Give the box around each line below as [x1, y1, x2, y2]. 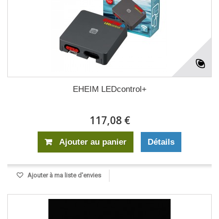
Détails [148, 137, 175, 147]
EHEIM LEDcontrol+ [72, 85, 147, 94]
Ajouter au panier [59, 137, 127, 147]
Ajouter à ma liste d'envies [26, 172, 101, 179]
